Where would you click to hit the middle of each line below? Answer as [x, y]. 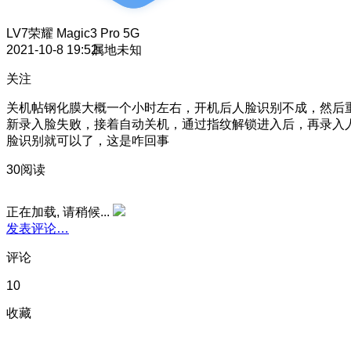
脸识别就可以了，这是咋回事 [88, 140]
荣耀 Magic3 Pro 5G [84, 33]
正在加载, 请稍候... [58, 212]
